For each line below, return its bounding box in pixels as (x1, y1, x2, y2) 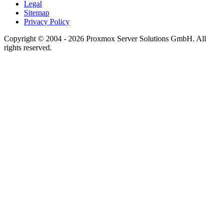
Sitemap (24, 8, 49, 17)
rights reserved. (4, 43, 52, 52)
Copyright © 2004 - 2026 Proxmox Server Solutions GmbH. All (4, 34, 206, 43)
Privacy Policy (24, 17, 70, 26)
